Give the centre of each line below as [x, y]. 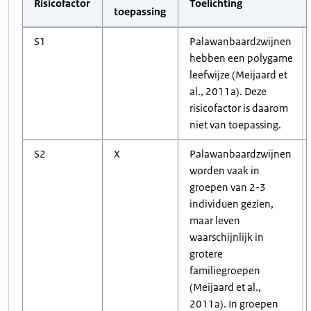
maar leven [215, 220]
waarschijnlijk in [227, 237]
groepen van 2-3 [228, 187]
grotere [206, 254]
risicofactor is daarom [239, 108]
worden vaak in [225, 170]
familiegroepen [225, 270]
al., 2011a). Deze [228, 91]
